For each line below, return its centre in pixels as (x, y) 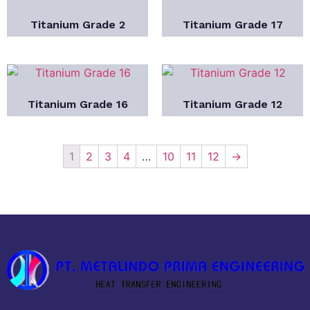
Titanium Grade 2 (77, 24)
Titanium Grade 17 (232, 24)
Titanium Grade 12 (232, 104)
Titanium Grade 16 (77, 104)
